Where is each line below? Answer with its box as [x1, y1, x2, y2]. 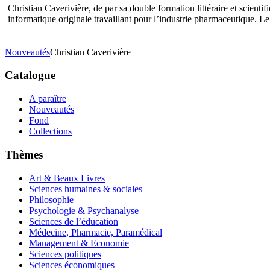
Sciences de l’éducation [29, 216, 118, 227]
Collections [29, 126, 72, 137]
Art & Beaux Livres [29, 172, 105, 183]
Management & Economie [29, 237, 129, 248]
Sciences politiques [29, 248, 101, 259]
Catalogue [5, 69, 55, 82]
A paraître [29, 93, 66, 104]
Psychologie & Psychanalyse [29, 205, 139, 216]
